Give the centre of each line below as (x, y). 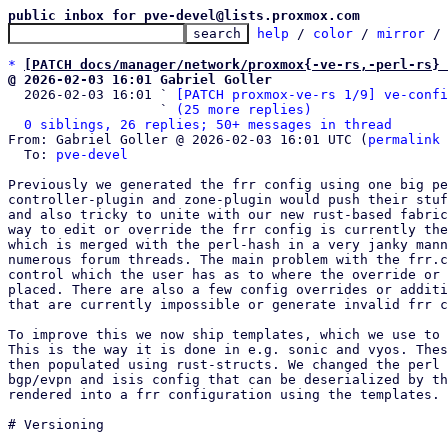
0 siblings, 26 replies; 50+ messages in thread (208, 124)
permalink (404, 139)
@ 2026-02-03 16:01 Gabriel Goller (140, 79)
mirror (401, 33)
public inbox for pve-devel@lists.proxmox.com (184, 15)
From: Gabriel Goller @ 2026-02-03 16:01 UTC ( (188, 139)
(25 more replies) (244, 109)
